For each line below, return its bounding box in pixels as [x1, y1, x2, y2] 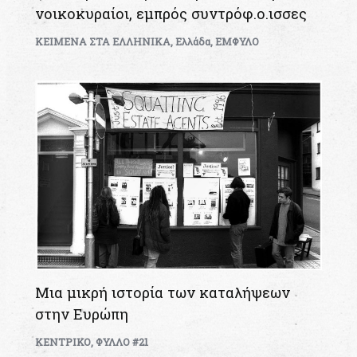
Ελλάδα [175, 34, 211, 48]
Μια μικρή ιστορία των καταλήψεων [35, 282, 291, 302]
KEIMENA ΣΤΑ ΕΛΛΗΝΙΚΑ [35, 34, 171, 48]
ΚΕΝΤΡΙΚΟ [35, 335, 92, 348]
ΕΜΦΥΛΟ [215, 34, 260, 48]
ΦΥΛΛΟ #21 [96, 335, 149, 348]
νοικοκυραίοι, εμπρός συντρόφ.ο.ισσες [35, 3, 308, 23]
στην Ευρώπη [35, 304, 129, 324]
